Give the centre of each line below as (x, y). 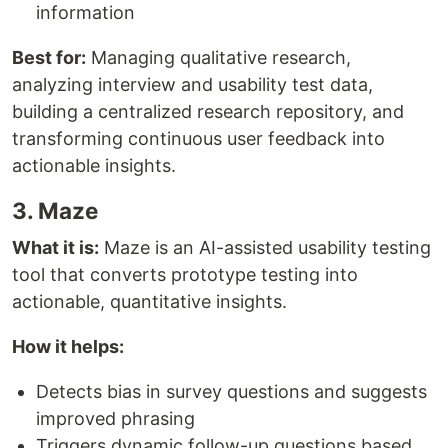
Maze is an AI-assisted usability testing (265, 247)
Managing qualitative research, (218, 57)
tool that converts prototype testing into (185, 274)
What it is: (55, 247)
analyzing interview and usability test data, (192, 84)
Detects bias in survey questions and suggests (231, 391)
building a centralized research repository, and (208, 111)
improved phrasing (115, 418)
